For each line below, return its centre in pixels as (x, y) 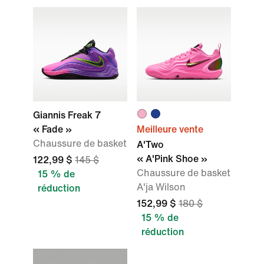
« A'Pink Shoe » (172, 159)
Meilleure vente (170, 129)
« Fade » (52, 129)
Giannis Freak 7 (67, 115)
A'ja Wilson (161, 187)
